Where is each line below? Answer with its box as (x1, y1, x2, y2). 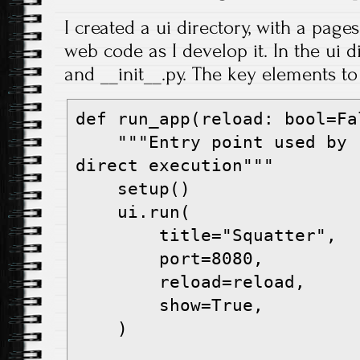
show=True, (159, 296, 264, 316)
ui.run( (117, 202, 190, 223)
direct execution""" (76, 156, 274, 176)
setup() (117, 179, 190, 199)
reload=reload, (159, 272, 305, 292)
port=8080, (159, 249, 264, 269)
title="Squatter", (159, 226, 337, 246)
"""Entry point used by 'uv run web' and (76, 133, 117, 153)
